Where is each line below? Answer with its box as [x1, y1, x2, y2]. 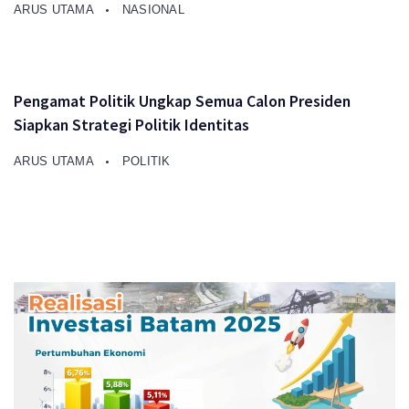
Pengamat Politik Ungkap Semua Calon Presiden [14, 90, 351, 111]
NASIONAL [121, 2, 185, 16]
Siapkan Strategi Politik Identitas [14, 114, 249, 135]
